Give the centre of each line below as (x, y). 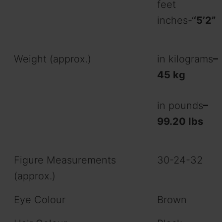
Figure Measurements (65, 160)
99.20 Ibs (180, 121)
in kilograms (185, 59)
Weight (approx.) (53, 59)
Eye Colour (40, 199)
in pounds (180, 105)
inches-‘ (175, 20)
